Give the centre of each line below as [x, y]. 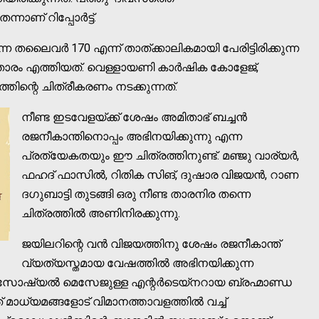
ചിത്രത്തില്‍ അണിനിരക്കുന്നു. [102, 213]
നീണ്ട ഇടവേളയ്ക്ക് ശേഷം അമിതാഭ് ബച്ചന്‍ [134, 117]
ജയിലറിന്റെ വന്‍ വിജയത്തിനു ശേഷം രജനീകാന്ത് [151, 244]
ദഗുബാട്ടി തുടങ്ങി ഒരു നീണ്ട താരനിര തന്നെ [136, 194]
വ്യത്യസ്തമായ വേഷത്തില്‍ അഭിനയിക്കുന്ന [137, 263]
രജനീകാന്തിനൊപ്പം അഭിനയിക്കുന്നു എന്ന [132, 136]
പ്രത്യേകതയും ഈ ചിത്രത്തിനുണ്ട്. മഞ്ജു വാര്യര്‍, [160, 155]
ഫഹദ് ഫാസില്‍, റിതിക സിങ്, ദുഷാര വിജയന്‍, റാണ [160, 174]
